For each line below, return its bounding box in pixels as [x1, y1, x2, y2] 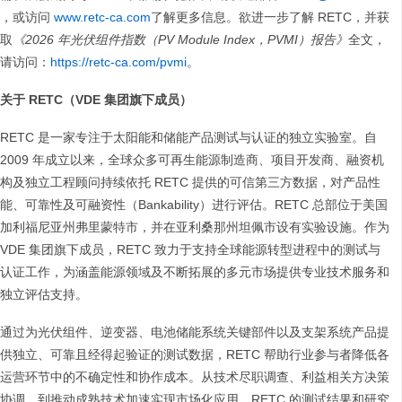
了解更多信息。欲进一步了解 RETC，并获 [151, 10, 389, 25]
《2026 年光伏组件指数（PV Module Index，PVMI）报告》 [13, 32, 348, 48]
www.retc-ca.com [54, 10, 151, 25]
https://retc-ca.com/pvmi [50, 55, 187, 70]
